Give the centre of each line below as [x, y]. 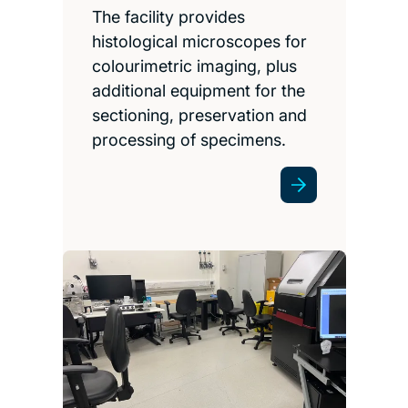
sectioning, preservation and [199, 115]
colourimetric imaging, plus [194, 66]
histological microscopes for [199, 41]
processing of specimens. [189, 139]
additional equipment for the [198, 90]
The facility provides [168, 16]
